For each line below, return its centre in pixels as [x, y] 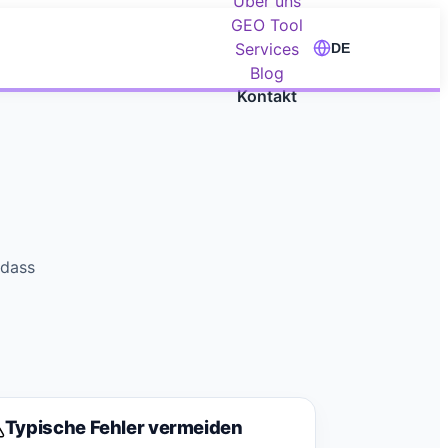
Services [267, 49]
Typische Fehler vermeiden [123, 427]
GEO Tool [267, 25]
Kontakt [267, 96]
